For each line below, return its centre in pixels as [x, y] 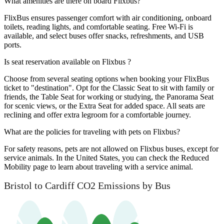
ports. [13, 45]
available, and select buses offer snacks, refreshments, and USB [104, 36]
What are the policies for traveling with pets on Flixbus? [92, 132]
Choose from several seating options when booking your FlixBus [106, 79]
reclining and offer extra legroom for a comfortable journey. [97, 115]
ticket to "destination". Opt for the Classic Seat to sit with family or [109, 88]
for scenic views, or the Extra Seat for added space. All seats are [104, 106]
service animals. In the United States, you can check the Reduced [106, 158]
